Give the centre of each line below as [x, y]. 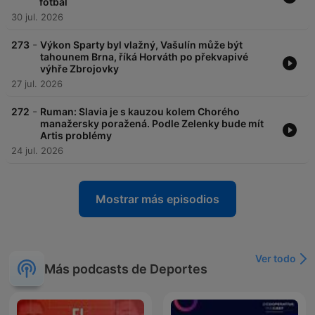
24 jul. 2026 [37, 151]
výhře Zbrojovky [79, 69]
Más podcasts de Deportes [126, 269]
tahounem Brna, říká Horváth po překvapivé [144, 57]
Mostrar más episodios [157, 199]
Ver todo [276, 259]
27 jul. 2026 [37, 84]
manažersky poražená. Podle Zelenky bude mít [152, 124]
